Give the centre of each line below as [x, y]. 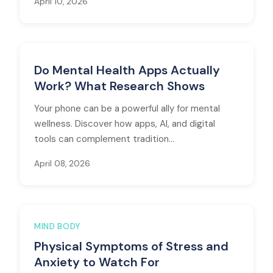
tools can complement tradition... [104, 139]
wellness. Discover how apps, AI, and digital [125, 124]
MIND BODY [58, 226]
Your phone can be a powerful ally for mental [127, 108]
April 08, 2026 [62, 164]
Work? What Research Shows [119, 86]
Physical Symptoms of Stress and [131, 246]
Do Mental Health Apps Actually [127, 70]
